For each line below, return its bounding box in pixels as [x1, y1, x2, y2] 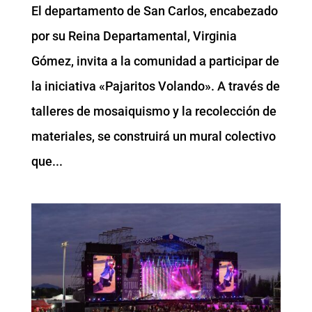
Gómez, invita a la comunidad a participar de [31, 53, 279, 68]
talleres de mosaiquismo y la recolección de [31, 103, 276, 118]
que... [31, 153, 63, 169]
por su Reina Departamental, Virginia [31, 28, 237, 43]
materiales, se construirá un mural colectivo [31, 128, 276, 143]
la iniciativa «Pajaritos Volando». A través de [31, 78, 280, 93]
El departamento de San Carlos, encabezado [31, 3, 278, 18]
